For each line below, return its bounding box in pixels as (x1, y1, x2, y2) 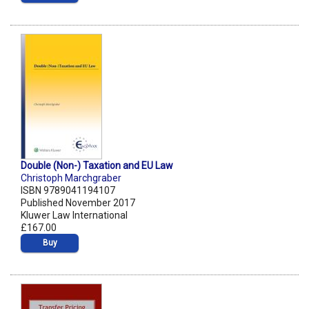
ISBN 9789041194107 (21, 185, 115, 197)
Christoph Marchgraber (21, 172, 121, 184)
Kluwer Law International (21, 210, 128, 221)
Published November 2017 (21, 197, 135, 209)
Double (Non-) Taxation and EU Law (21, 160, 173, 172)
